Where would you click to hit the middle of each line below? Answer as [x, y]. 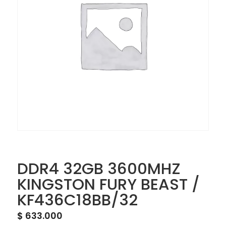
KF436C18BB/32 [77, 200]
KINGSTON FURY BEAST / [108, 184]
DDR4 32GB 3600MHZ [99, 169]
